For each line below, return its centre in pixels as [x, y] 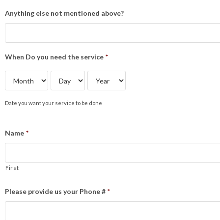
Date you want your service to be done [54, 103]
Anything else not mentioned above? [64, 13]
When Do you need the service [54, 57]
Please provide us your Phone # [55, 191]
